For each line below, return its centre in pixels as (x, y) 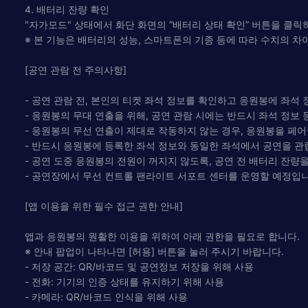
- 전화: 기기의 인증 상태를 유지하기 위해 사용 (124, 281)
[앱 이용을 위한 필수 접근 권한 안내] (104, 206)
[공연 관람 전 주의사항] (76, 69)
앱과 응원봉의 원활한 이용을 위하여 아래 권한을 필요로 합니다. (162, 236)
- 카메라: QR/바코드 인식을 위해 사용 (106, 296)
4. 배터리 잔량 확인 (67, 9)
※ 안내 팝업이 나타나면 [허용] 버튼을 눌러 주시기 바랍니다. (154, 251)
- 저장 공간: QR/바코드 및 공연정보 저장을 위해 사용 (139, 266)
